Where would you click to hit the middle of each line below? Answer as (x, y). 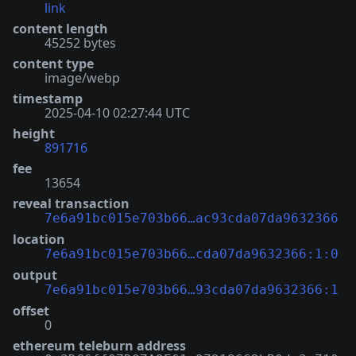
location (39, 240)
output (35, 275)
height (34, 134)
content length (60, 29)
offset (31, 311)
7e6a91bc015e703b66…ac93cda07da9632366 (192, 219)
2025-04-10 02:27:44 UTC (117, 113)
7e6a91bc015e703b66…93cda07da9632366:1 (192, 290)
